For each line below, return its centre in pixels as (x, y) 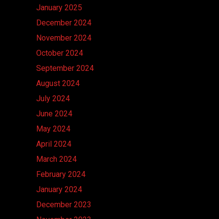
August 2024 (58, 83)
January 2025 (59, 7)
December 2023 (64, 204)
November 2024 (64, 38)
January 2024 (59, 189)
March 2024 (56, 159)
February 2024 (61, 174)
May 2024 (53, 129)
